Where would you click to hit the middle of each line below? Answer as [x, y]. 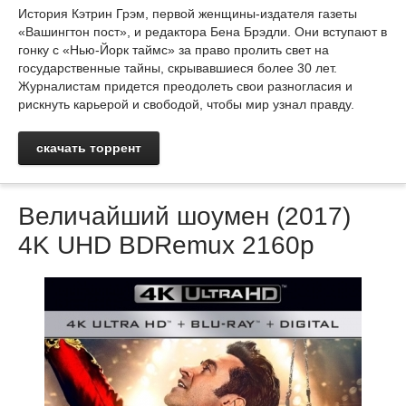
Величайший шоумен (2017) [184, 216]
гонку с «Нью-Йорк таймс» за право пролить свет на [174, 50]
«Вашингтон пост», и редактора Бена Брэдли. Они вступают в [203, 32]
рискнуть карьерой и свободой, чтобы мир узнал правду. [186, 104]
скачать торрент [89, 148]
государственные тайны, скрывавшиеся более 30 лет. [178, 68]
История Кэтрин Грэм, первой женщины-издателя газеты [188, 14]
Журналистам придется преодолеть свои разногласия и [185, 86]
